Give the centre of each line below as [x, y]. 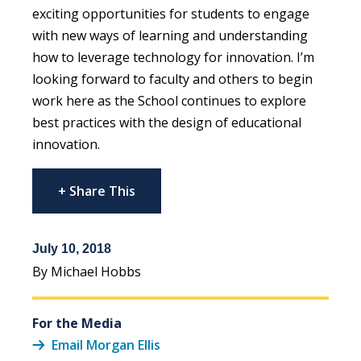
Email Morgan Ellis [106, 345]
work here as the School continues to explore [169, 101]
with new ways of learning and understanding [170, 36]
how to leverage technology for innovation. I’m [173, 58]
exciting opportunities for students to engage [171, 14]
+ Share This [97, 191]
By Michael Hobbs [87, 272]
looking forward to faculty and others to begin [172, 79]
